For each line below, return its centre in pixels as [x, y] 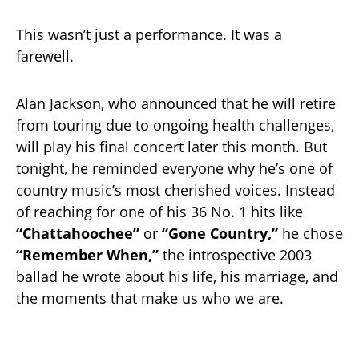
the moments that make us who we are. [150, 298]
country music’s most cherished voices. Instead [175, 190]
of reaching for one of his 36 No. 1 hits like [159, 212]
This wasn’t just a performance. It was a [149, 35]
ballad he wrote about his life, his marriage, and [177, 277]
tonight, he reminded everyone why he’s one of [174, 169]
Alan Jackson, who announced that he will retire [176, 104]
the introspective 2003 [235, 255]
